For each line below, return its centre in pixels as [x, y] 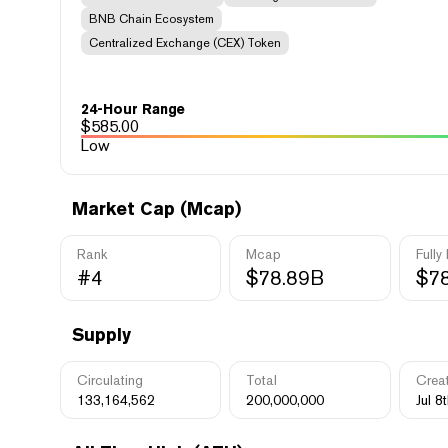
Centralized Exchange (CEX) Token [185, 43]
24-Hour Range [133, 109]
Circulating [110, 380]
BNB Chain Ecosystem [151, 19]
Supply [101, 334]
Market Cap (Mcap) [156, 208]
